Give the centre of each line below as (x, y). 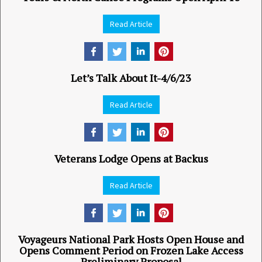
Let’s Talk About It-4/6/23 (131, 78)
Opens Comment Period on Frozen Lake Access (131, 250)
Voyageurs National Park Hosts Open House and (131, 239)
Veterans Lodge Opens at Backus (131, 158)
